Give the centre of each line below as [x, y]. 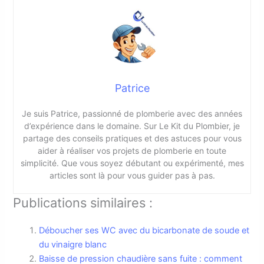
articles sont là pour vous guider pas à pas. [132, 176]
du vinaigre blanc [73, 245]
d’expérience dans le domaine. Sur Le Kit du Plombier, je [132, 126]
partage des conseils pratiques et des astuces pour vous [132, 138]
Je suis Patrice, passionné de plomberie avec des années [132, 114]
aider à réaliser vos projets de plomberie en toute [132, 151]
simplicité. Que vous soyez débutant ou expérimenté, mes [132, 163]
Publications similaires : [83, 203]
